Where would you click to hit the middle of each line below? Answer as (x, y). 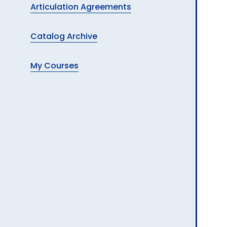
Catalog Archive (64, 36)
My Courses (54, 66)
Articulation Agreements (81, 7)
